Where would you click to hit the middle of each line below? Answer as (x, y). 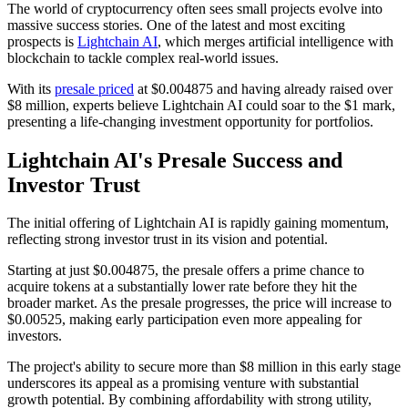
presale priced (94, 88)
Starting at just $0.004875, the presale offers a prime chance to (186, 270)
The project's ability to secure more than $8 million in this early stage (204, 367)
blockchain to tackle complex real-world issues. (143, 57)
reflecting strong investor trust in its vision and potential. (168, 240)
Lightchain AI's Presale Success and (175, 160)
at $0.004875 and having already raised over (263, 88)
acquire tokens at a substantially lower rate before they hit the (182, 287)
